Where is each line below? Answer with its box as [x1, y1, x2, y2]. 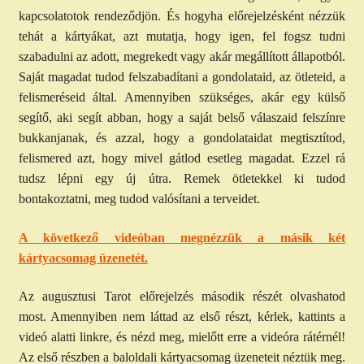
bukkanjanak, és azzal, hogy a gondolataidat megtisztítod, [18, 131, 346, 145]
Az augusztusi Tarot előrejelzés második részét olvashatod [18, 289, 346, 304]
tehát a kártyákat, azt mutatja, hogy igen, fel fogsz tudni [18, 29, 346, 44]
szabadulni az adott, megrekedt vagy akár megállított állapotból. [18, 50, 346, 64]
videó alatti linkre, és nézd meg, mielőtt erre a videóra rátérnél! [18, 330, 346, 344]
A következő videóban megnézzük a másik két [18, 230, 346, 245]
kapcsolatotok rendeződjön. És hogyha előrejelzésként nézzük [18, 9, 346, 24]
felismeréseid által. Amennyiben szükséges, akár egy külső [18, 90, 346, 105]
